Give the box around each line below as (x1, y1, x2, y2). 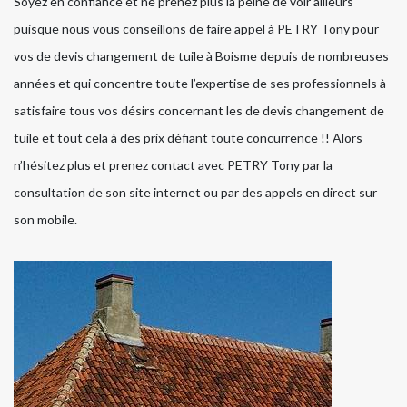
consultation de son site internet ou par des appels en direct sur (14, 184, 377, 201)
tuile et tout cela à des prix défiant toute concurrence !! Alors (14, 130, 362, 146)
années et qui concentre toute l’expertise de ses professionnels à (14, 75, 386, 92)
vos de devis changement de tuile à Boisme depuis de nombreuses (14, 48, 389, 65)
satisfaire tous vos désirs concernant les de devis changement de (14, 103, 384, 119)
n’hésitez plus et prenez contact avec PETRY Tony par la (14, 157, 333, 174)
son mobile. (14, 212, 77, 228)
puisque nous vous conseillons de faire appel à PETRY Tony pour (14, 21, 379, 37)
